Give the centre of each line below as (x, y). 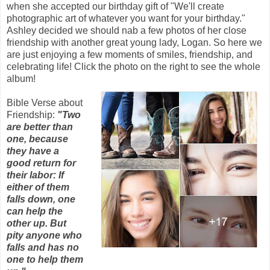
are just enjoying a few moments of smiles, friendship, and (130, 54)
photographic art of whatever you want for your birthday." (126, 18)
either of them (38, 187)
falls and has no (43, 247)
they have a (33, 151)
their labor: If (35, 175)
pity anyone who (44, 235)
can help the (35, 211)
